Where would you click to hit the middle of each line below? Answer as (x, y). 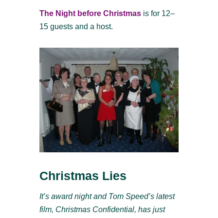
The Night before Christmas (90, 14)
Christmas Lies (83, 176)
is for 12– (159, 14)
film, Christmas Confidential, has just (102, 210)
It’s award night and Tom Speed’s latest (107, 197)
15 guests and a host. (76, 27)
